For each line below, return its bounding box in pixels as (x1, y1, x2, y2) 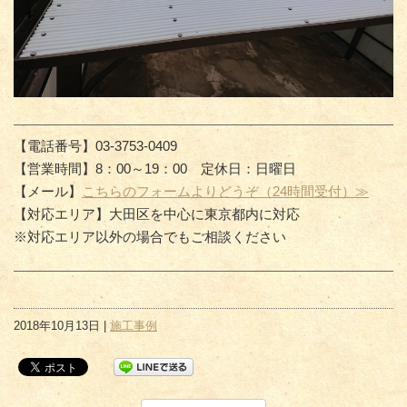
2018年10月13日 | (14, 319, 110, 333)
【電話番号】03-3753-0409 (14, 138, 177, 154)
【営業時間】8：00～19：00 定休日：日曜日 (14, 161, 296, 177)
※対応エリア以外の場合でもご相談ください (14, 229, 286, 245)
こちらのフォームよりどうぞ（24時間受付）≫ (82, 184, 369, 200)
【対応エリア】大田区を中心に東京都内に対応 (14, 206, 300, 223)
